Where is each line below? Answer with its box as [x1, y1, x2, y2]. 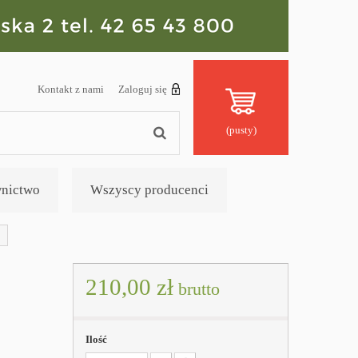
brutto [173, 279, 220, 299]
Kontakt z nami [38, 83, 104, 95]
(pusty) [225, 124, 257, 136]
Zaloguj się [118, 83, 167, 95]
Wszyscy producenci [90, 182, 209, 197]
